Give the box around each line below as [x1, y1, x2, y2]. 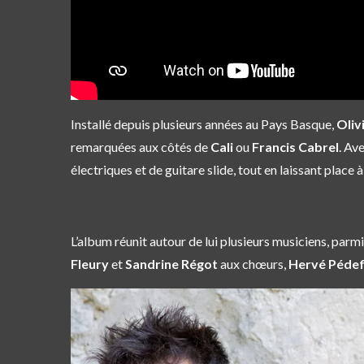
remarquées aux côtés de [71, 139, 210, 155]
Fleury [71, 256, 111, 272]
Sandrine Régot [123, 256, 218, 272]
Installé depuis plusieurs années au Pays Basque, [71, 116, 336, 132]
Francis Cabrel [252, 139, 339, 155]
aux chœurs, [218, 256, 288, 272]
